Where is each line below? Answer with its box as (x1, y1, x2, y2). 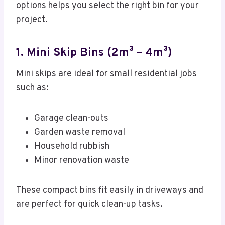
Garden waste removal (34, 127, 125, 139)
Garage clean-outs (34, 113, 108, 125)
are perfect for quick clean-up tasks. (16, 199, 163, 211)
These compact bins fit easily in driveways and (16, 185, 203, 197)
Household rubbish (34, 141, 109, 153)
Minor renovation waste (34, 155, 129, 167)
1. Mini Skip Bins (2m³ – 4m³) (16, 45, 172, 60)
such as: (16, 82, 49, 94)
